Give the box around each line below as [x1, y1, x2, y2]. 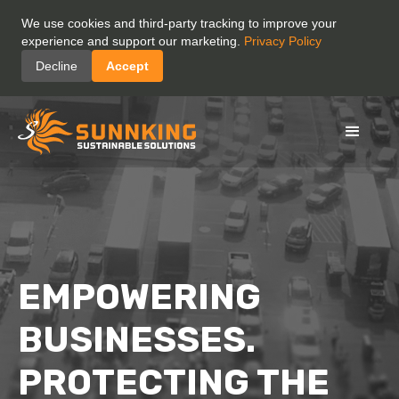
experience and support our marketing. [21, 34, 244, 48]
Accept [106, 59, 149, 73]
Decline [36, 59, 77, 73]
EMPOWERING [18, 276, 261, 318]
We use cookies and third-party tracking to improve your [21, 16, 337, 30]
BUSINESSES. [18, 319, 256, 361]
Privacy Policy [244, 34, 322, 48]
